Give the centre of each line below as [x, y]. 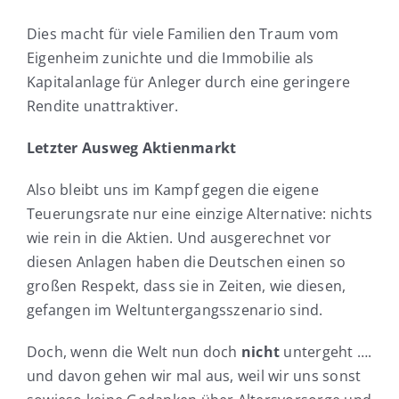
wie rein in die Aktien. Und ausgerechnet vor [179, 238]
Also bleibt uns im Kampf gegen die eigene [172, 190]
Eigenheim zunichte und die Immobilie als [170, 58]
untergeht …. [326, 352]
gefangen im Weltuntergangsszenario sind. [175, 310]
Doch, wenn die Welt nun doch [134, 352]
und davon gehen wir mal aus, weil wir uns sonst [194, 376]
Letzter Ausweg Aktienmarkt [131, 148]
